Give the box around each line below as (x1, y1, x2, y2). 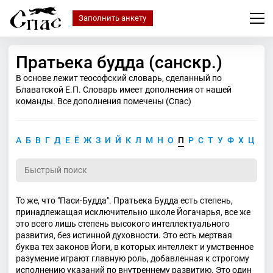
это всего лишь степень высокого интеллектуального (16, 218, 230, 229)
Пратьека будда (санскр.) (16, 52, 222, 73)
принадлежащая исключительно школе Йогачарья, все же (16, 207, 250, 217)
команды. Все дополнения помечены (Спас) (16, 96, 191, 106)
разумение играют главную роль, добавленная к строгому (16, 253, 249, 263)
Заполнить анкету (79, 13, 147, 23)
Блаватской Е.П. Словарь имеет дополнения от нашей (16, 85, 232, 94)
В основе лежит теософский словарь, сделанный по (16, 73, 222, 83)
